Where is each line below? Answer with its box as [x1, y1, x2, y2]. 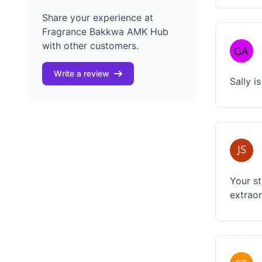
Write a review [54, 68, 109, 78]
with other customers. [42, 40, 139, 51]
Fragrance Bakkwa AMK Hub [42, 26, 168, 37]
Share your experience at [42, 12, 153, 23]
